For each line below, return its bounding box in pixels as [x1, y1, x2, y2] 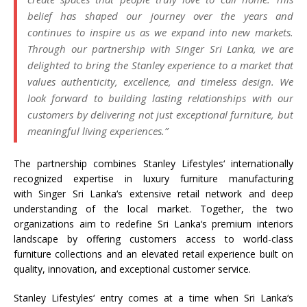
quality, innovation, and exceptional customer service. [14, 262, 251, 275]
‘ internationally [223, 157, 294, 170]
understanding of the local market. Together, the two [14, 202, 293, 215]
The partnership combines [14, 157, 143, 170]
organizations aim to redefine [14, 217, 158, 230]
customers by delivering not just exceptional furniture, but [27, 108, 293, 121]
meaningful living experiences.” [27, 124, 168, 138]
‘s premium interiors [200, 217, 294, 230]
